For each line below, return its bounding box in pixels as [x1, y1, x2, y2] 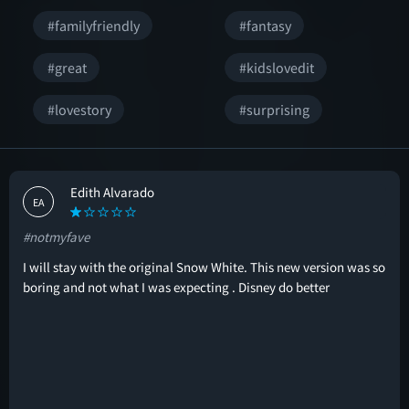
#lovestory [47, 100, 111, 119]
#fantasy [239, 16, 291, 35]
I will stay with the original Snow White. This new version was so [23, 258, 385, 276]
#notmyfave [23, 228, 89, 246]
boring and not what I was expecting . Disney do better [23, 278, 330, 296]
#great [47, 58, 87, 77]
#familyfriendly [47, 16, 140, 35]
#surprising [239, 100, 309, 119]
